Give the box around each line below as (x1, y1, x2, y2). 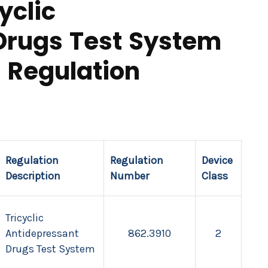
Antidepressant (5, 227, 79, 240)
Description (5, 169, 60, 182)
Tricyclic (5, 211, 44, 224)
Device (202, 154, 233, 167)
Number (110, 169, 149, 182)
